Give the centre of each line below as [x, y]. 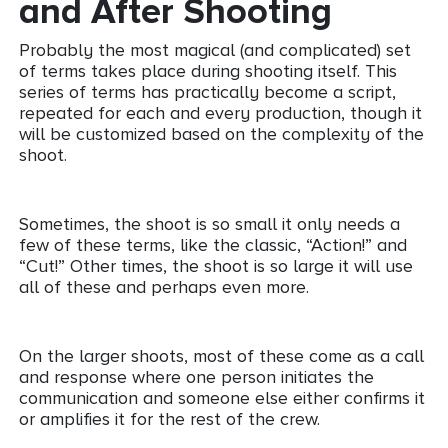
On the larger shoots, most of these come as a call [221, 355]
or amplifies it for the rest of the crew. [169, 418]
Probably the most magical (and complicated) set [215, 49]
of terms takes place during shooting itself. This [208, 70]
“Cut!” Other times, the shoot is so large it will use [216, 265]
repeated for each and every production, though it [220, 112]
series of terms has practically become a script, [207, 91]
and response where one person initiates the [196, 376]
